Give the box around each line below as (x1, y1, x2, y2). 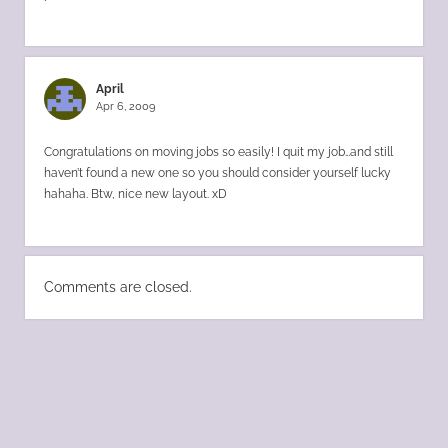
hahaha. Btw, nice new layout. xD (43, 185, 227, 201)
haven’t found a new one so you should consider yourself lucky (43, 164, 391, 180)
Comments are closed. (43, 279, 192, 296)
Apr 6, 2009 (96, 99, 156, 112)
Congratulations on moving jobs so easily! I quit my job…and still (43, 143, 393, 159)
